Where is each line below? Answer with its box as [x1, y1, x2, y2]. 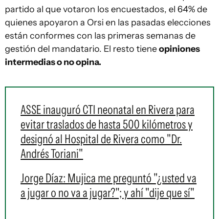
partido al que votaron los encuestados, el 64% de [5, 4, 207, 15]
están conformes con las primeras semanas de [5, 30, 196, 42]
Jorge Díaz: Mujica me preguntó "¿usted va [21, 171, 197, 186]
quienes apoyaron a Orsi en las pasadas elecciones [5, 17, 211, 28]
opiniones [159, 44, 200, 55]
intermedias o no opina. [5, 57, 101, 68]
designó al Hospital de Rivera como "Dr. [21, 131, 182, 147]
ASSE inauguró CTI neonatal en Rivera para [21, 102, 195, 117]
